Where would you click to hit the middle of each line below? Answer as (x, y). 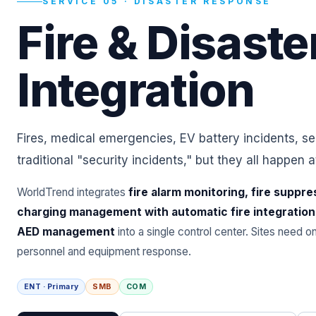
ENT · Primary (51, 287)
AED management (66, 232)
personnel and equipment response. (104, 252)
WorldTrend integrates (73, 193)
